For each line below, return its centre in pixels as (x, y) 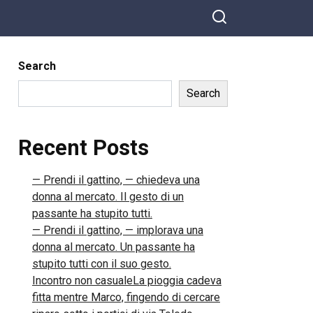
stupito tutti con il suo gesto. (102, 264)
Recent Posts (83, 148)
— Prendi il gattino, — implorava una (118, 230)
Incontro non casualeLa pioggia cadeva (127, 281)
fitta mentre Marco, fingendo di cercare (126, 297)
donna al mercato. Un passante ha (114, 247)
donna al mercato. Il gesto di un (108, 197)
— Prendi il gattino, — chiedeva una (116, 180)
